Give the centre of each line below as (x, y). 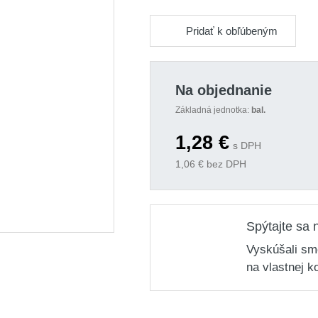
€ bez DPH (220, 164)
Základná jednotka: (213, 110)
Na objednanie (223, 90)
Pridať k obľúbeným (231, 31)
